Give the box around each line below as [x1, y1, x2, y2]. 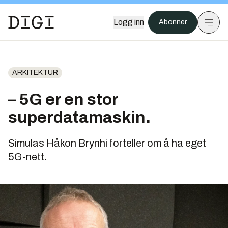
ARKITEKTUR [12, 69, 58, 76]
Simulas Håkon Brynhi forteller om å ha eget [8, 137, 206, 149]
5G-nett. [8, 151, 47, 162]
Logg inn [113, 18, 144, 26]
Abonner [159, 18, 187, 26]
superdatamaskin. [8, 108, 151, 126]
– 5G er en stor [8, 91, 118, 108]
